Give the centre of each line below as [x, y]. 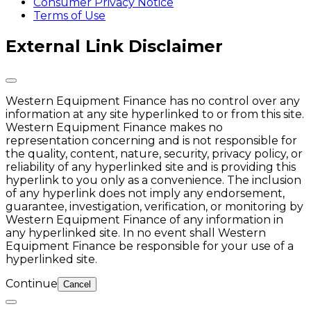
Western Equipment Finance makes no [114, 128]
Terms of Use [69, 16]
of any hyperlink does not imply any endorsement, [145, 194]
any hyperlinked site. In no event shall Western [136, 233]
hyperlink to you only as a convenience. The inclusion [153, 180]
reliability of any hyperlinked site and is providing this [151, 167]
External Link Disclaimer [114, 47]
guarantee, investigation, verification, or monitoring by [154, 207]
